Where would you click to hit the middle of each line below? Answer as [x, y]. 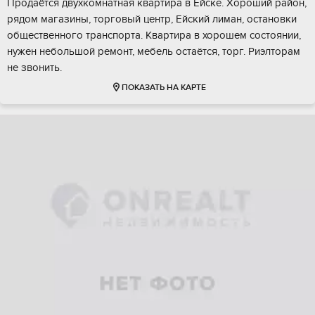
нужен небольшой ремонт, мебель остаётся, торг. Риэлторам [154, 52]
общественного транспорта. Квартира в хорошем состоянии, [154, 36]
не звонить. [34, 68]
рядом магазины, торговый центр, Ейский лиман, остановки [152, 19]
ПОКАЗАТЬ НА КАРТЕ [163, 88]
